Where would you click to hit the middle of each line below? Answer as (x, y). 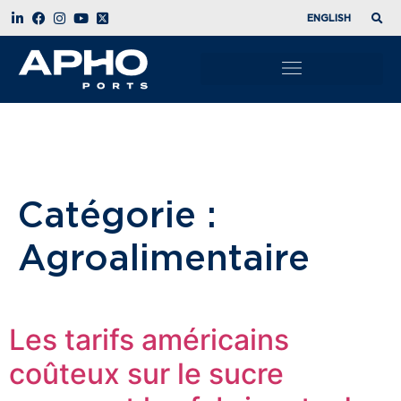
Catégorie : (117, 213)
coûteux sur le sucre (146, 373)
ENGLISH (328, 17)
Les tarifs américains (149, 339)
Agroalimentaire (164, 256)
